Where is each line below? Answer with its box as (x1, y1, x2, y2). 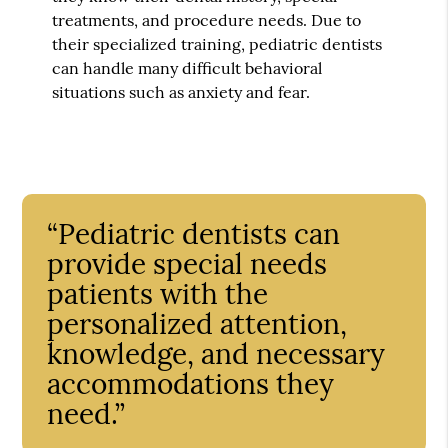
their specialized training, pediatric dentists (52, 33, 383, 54)
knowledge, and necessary (47, 335, 386, 372)
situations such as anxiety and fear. (52, 81, 311, 102)
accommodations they (47, 365, 335, 402)
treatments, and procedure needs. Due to (52, 9, 362, 30)
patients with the (47, 275, 269, 312)
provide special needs (47, 245, 328, 282)
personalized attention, (47, 305, 348, 342)
